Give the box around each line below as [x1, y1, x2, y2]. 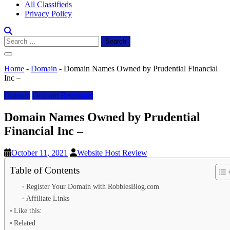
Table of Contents [10, 164, 80, 176]
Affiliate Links [26, 194, 69, 202]
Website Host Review [77, 148, 147, 157]
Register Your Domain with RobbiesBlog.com [26, 182, 159, 190]
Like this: [13, 206, 42, 215]
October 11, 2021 [11, 148, 68, 157]
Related [13, 218, 35, 227]
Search [4, 35, 26, 44]
